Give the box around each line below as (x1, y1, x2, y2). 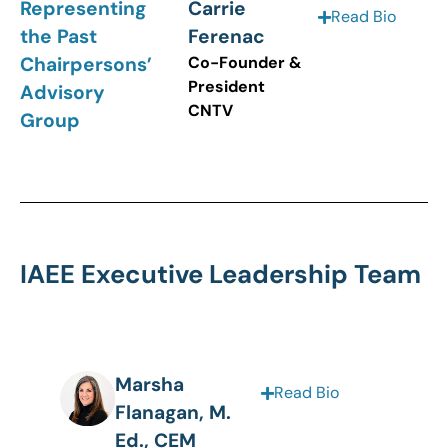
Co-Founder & (188, 52, 302, 74)
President (188, 76, 265, 98)
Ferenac (188, 24, 265, 50)
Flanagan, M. (114, 400, 231, 426)
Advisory (20, 80, 105, 106)
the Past (20, 24, 97, 50)
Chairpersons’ (20, 52, 152, 78)
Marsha (114, 372, 184, 398)
